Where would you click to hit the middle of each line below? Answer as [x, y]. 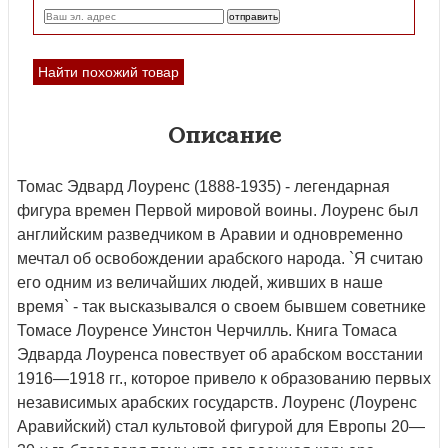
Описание [224, 134]
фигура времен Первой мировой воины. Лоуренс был [217, 210]
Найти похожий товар [108, 71]
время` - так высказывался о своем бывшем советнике [221, 306]
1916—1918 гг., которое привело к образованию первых [224, 378]
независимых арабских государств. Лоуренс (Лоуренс [217, 402]
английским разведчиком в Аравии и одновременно [210, 234]
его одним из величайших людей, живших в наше [200, 282]
